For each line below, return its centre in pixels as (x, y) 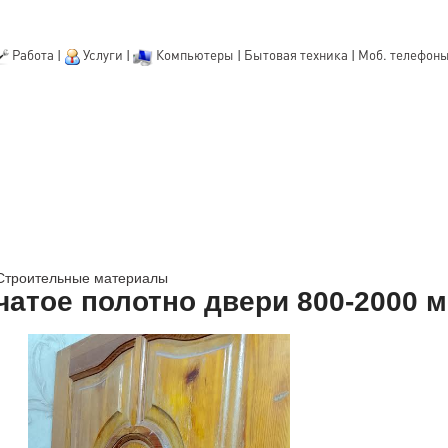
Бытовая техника (295, 55)
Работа (32, 55)
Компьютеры (194, 55)
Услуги (104, 55)
